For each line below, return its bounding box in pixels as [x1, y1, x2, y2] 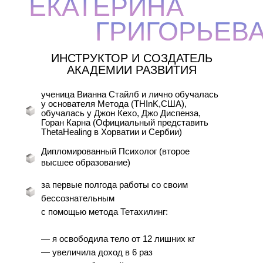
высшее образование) [41, 157, 130, 167]
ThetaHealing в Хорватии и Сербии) [41, 127, 182, 137]
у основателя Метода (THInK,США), [41, 99, 187, 109]
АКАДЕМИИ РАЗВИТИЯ [66, 63, 197, 76]
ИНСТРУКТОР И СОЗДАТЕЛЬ [50, 52, 213, 65]
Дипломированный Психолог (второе [41, 146, 190, 156]
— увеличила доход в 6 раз [41, 247, 153, 257]
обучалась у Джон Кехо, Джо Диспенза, [41, 108, 201, 118]
